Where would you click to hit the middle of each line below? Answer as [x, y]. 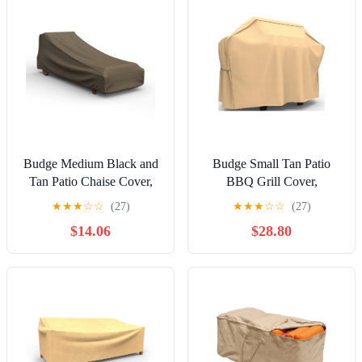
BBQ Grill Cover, [271, 182]
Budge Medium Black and [90, 164]
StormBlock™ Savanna [271, 200]
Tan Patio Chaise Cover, [90, 182]
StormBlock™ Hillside [90, 200]
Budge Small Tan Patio [271, 164]
